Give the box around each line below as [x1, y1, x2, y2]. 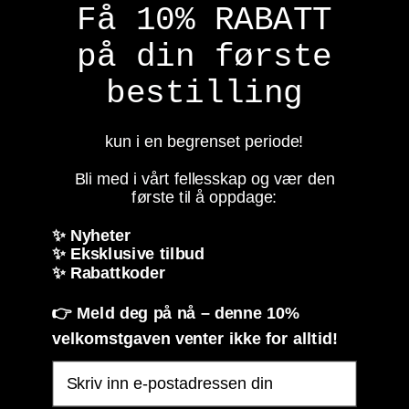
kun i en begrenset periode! [105, 131, 304, 150]
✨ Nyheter [52, 225, 136, 244]
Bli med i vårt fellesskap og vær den [74, 168, 335, 187]
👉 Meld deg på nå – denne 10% [52, 302, 299, 321]
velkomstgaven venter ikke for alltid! [52, 328, 339, 347]
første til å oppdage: [131, 187, 278, 206]
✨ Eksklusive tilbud [52, 244, 205, 262]
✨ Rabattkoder [52, 262, 165, 281]
